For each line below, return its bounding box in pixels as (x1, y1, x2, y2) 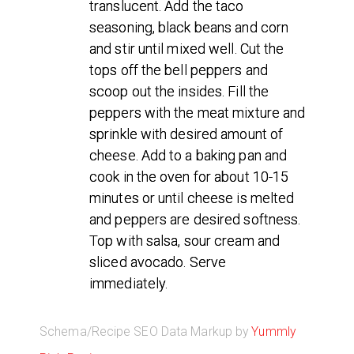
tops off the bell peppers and (89, 61, 268, 78)
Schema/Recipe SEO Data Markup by (40, 324, 252, 340)
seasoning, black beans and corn (89, 18, 289, 36)
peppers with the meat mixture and (89, 104, 306, 121)
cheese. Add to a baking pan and (89, 146, 288, 164)
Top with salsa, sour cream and (89, 232, 281, 249)
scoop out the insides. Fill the (89, 82, 269, 100)
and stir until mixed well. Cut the (89, 40, 284, 57)
